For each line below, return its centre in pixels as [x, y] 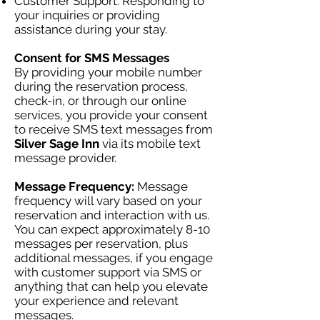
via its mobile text [150, 144]
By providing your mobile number [108, 72]
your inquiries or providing [87, 15]
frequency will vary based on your [108, 201]
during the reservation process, [101, 86]
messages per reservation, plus [101, 244]
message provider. [65, 158]
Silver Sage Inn [57, 144]
